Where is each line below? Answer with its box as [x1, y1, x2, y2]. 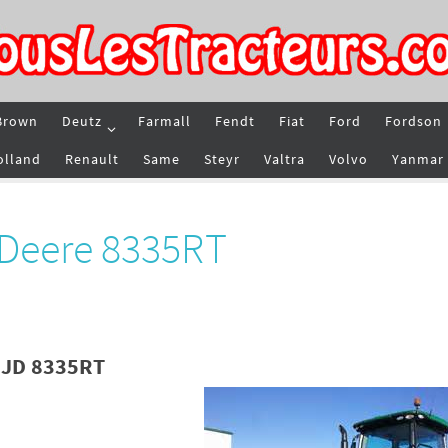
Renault [65, 150, 119, 168]
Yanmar [392, 150, 444, 168]
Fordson [385, 112, 442, 130]
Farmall [138, 112, 191, 130]
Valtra [264, 150, 305, 168]
